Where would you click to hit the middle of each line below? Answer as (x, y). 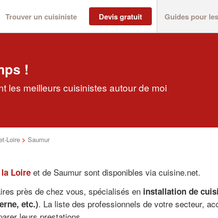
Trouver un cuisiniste (41, 16)
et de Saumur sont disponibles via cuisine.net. (116, 172)
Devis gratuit (120, 16)
